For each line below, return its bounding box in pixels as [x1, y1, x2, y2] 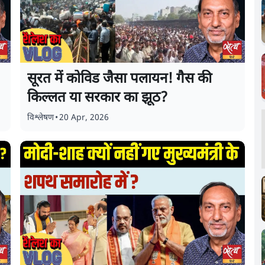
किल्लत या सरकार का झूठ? [27, 89, 172, 108]
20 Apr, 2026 [59, 112, 109, 124]
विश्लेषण [27, 112, 54, 124]
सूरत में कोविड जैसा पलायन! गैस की [27, 70, 212, 89]
